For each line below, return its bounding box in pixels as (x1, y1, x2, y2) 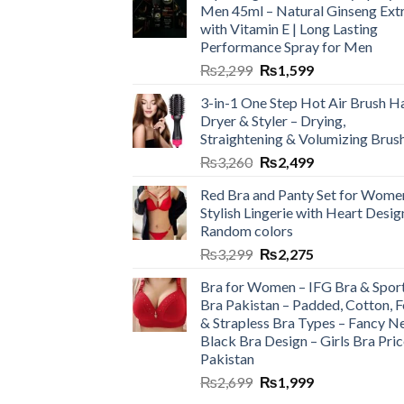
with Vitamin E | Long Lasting (200, 20, 378, 37)
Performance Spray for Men (200, 38, 372, 55)
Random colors (200, 222, 293, 239)
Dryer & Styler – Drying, (200, 112, 345, 129)
